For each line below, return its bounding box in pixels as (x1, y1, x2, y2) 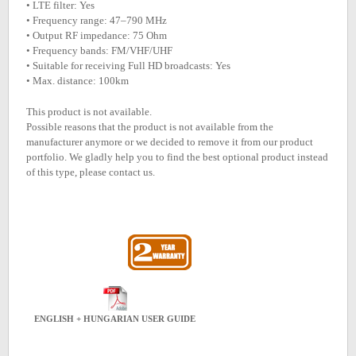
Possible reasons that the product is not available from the (26, 121, 273, 133)
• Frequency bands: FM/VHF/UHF (26, 44, 172, 56)
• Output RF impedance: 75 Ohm (26, 29, 167, 41)
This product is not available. (26, 106, 152, 118)
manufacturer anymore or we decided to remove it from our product (26, 136, 313, 148)
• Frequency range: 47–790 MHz (26, 14, 167, 26)
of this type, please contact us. (26, 166, 155, 178)
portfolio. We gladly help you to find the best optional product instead (26, 151, 328, 163)
